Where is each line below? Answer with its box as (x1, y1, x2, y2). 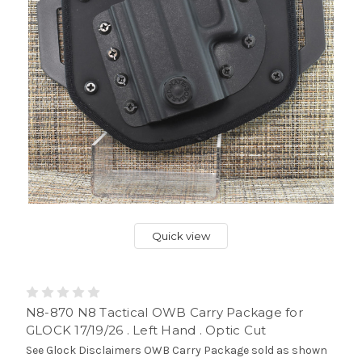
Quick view (152, 229, 210, 242)
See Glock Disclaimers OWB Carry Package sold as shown (25, 343, 327, 357)
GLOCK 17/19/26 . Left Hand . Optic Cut (25, 322, 267, 338)
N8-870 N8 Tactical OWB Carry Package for (25, 304, 303, 320)
